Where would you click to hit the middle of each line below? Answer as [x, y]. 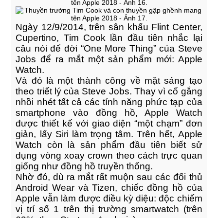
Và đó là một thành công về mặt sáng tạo [109, 81]
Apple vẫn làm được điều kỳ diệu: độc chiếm [109, 198]
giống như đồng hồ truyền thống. [84, 166]
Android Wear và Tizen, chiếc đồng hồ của [109, 188]
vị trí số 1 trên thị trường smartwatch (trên [109, 209]
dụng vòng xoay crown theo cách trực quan [109, 155]
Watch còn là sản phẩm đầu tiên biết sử [109, 145]
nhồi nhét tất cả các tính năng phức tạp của [109, 102]
